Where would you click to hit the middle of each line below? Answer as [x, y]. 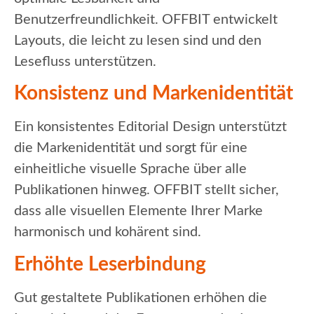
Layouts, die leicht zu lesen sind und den [138, 41]
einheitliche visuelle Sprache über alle [130, 169]
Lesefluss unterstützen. [85, 62]
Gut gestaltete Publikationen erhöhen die [141, 298]
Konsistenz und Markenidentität [153, 94]
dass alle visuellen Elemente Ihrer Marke [138, 211]
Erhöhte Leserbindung [110, 264]
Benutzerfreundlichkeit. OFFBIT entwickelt [146, 20]
